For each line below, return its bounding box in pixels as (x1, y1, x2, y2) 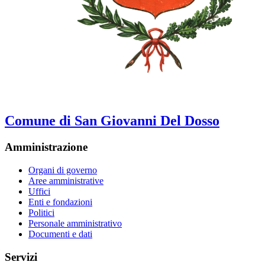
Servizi (5, 250, 37, 263)
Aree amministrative (28, 175, 104, 186)
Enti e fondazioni (28, 196, 92, 207)
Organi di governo (28, 164, 97, 175)
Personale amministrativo (28, 218, 122, 228)
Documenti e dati (28, 228, 92, 239)
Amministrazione (5, 141, 88, 154)
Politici (28, 207, 54, 218)
